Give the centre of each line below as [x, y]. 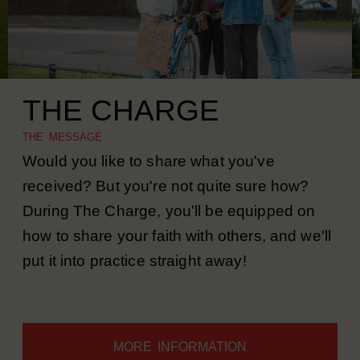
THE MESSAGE [62, 158]
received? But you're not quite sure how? [166, 207]
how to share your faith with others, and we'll [177, 257]
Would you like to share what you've [149, 182]
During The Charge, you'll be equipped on [169, 232]
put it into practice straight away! [137, 282]
